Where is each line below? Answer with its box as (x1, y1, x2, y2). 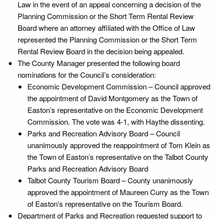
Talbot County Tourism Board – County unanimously (27, 175, 193, 185)
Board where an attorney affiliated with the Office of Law (18, 22, 195, 33)
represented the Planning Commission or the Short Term (18, 34, 197, 44)
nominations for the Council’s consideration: (18, 69, 156, 80)
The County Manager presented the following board (18, 57, 180, 68)
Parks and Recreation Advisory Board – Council (27, 128, 180, 138)
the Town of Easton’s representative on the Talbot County (27, 151, 208, 162)
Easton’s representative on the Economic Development (27, 104, 203, 115)
